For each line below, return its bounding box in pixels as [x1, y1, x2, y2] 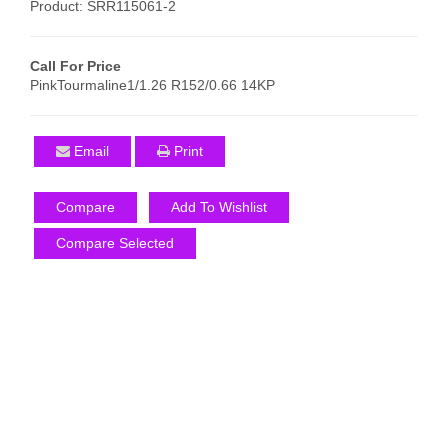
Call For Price [30, 58, 121, 74]
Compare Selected [56, 235, 174, 251]
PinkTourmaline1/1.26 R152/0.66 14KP [30, 77, 275, 93]
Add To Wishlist [171, 199, 267, 215]
